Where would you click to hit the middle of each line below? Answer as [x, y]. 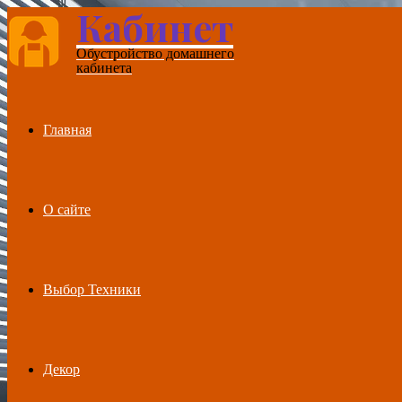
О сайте [67, 210]
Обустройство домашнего [155, 53]
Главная [67, 130]
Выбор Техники [92, 289]
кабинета [104, 68]
